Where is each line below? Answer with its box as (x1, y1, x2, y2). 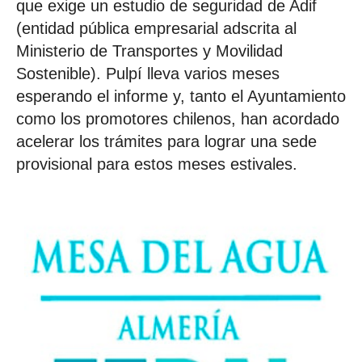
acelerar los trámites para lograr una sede (16, 132, 317, 150)
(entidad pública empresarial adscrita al (16, 19, 297, 37)
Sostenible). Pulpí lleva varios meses (16, 64, 280, 82)
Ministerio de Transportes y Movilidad (16, 41, 283, 60)
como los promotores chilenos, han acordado (16, 109, 339, 128)
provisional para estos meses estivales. (16, 154, 297, 173)
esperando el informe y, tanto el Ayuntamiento (16, 86, 346, 105)
